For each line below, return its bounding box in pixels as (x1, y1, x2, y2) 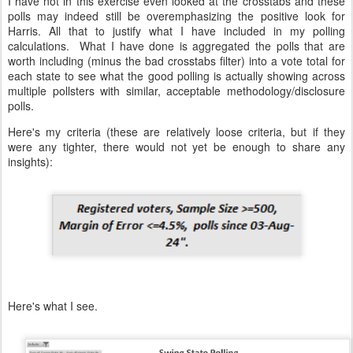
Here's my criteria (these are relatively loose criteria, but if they (8, 124, 345, 139)
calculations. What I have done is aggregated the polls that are (8, 38, 345, 54)
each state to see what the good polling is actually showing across (8, 68, 345, 84)
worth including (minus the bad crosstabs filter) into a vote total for (8, 53, 345, 69)
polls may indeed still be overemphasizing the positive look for (8, 8, 345, 24)
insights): (8, 154, 53, 169)
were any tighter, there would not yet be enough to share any (8, 139, 345, 154)
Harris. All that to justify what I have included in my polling (8, 23, 345, 39)
